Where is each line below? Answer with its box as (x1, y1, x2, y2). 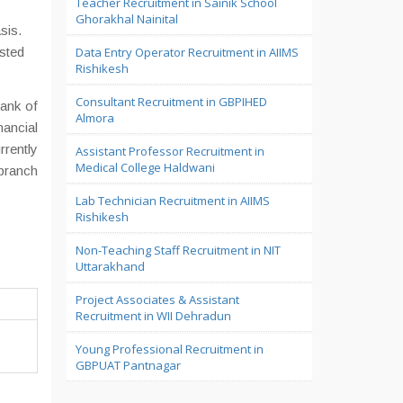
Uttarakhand (75, 258, 145, 274)
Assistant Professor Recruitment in (75, 143, 264, 159)
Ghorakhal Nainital (75, 11, 178, 27)
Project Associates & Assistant (75, 291, 239, 308)
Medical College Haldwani (75, 159, 215, 175)
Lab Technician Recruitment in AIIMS (75, 193, 270, 209)
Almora (75, 110, 114, 126)
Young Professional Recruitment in (75, 341, 264, 357)
